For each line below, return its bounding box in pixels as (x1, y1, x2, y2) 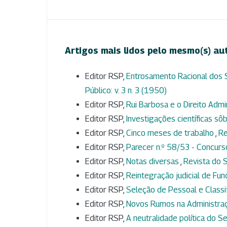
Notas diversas (126, 157, 180, 167)
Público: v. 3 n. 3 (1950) (85, 86, 167, 96)
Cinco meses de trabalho (126, 128, 215, 138)
